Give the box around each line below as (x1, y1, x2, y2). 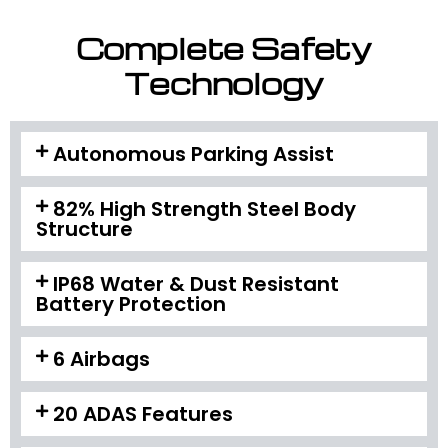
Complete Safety (76, 28, 372, 67)
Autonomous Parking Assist (52, 139, 334, 168)
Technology (124, 63, 324, 102)
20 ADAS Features (52, 399, 233, 428)
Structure (36, 214, 133, 243)
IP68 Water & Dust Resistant (52, 269, 339, 298)
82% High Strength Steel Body (52, 194, 356, 223)
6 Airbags (52, 344, 150, 373)
